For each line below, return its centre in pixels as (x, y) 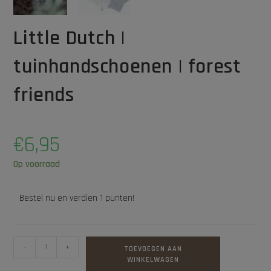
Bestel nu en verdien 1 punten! (77, 198)
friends (44, 95)
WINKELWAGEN (153, 260)
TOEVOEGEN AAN (153, 249)
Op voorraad (37, 164)
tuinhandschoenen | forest (127, 66)
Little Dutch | (70, 38)
